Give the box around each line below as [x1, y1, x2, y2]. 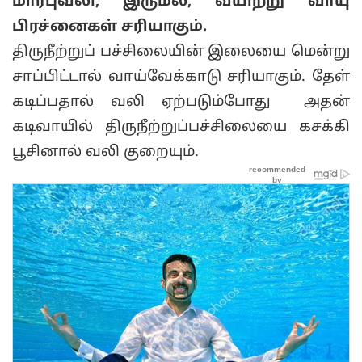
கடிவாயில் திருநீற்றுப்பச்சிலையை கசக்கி [12, 119, 350, 137]
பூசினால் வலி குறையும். [12, 144, 199, 162]
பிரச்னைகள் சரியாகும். [12, 19, 207, 36]
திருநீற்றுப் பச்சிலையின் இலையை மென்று [12, 44, 350, 61]
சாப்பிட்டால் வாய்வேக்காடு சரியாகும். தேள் [12, 69, 350, 86]
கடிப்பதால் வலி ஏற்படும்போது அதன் [12, 94, 350, 112]
